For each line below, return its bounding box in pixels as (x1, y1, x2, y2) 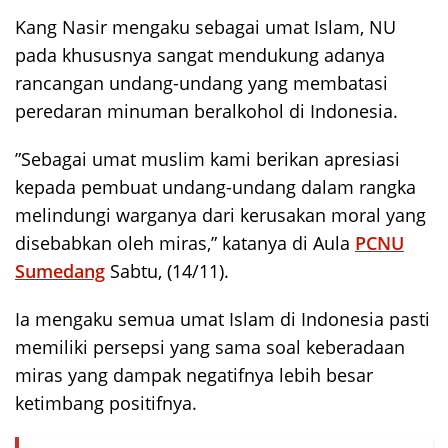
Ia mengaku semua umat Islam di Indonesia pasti (15, 306, 430, 331)
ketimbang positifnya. (15, 390, 197, 415)
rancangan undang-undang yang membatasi (15, 70, 388, 95)
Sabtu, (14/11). (105, 258, 229, 283)
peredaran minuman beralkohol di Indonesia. (15, 98, 398, 123)
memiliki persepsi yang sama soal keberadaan (15, 334, 405, 359)
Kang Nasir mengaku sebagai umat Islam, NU (15, 14, 396, 39)
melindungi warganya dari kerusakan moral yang (15, 202, 426, 227)
